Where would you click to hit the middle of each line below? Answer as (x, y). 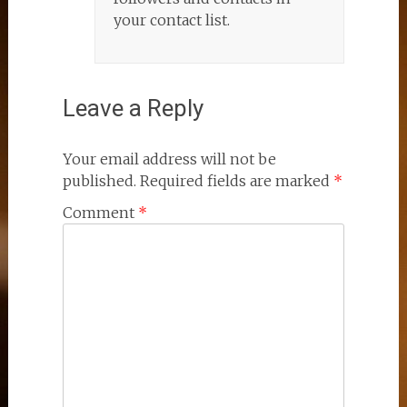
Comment (100, 213)
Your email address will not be (169, 159)
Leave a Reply (133, 108)
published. (99, 181)
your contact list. (171, 20)
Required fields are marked (236, 181)
